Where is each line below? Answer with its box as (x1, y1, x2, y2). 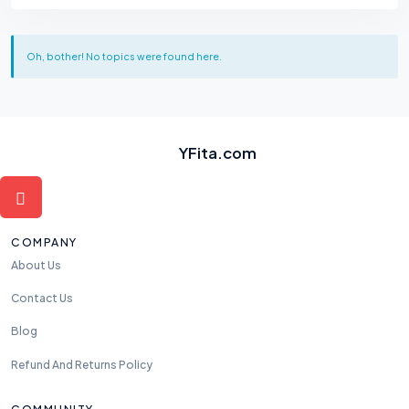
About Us (11, 258, 61, 273)
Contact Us (11, 291, 73, 306)
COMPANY (11, 234, 78, 249)
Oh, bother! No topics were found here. (26, 49, 222, 62)
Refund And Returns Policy (11, 357, 152, 372)
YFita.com (179, 143, 257, 163)
